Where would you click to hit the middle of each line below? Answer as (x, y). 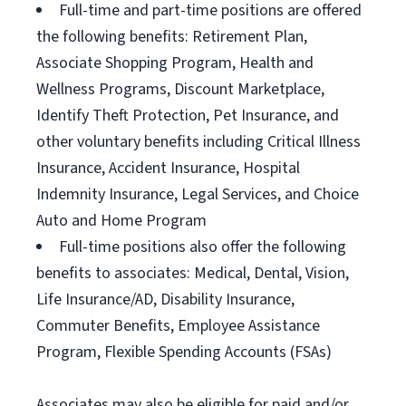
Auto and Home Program (121, 221)
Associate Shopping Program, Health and (175, 63)
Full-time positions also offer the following (203, 247)
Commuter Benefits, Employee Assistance (178, 326)
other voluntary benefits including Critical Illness (198, 142)
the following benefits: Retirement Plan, (172, 37)
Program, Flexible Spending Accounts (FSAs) (184, 352)
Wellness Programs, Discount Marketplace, (180, 89)
